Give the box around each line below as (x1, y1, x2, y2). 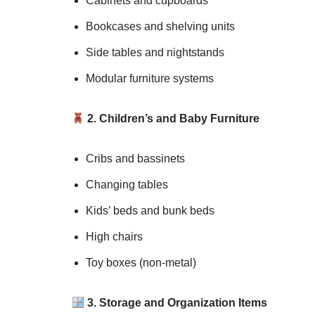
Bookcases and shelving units (86, 20, 235, 33)
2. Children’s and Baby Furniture (84, 112, 260, 125)
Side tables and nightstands (86, 46, 224, 59)
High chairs (86, 231, 143, 243)
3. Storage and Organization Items (84, 297, 268, 309)
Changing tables (86, 179, 168, 191)
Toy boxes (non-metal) (86, 257, 196, 269)
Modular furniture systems (86, 72, 214, 85)
